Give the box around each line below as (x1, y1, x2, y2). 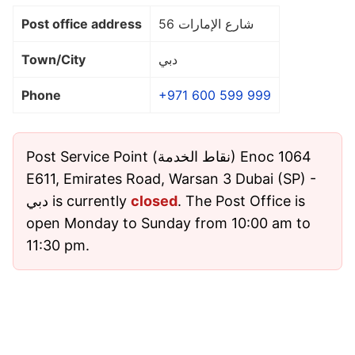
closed (131, 192, 177, 209)
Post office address (21, 15, 142, 32)
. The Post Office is (177, 192, 305, 209)
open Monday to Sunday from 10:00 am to (26, 214, 311, 231)
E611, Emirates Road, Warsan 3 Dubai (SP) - (26, 170, 316, 187)
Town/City (21, 51, 86, 67)
